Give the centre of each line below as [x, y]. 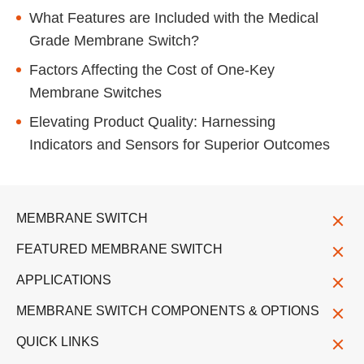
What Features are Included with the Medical [174, 17]
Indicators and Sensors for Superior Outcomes [180, 144]
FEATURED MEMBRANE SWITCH [119, 249]
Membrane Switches [95, 92]
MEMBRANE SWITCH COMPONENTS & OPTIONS [168, 310]
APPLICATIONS [64, 279]
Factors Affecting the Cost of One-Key [152, 69]
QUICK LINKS [58, 341]
